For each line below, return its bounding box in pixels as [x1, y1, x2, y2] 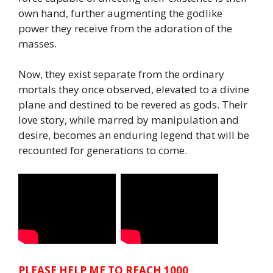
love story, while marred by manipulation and [18, 113, 239, 127]
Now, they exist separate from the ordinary [18, 67, 224, 82]
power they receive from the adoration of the [18, 21, 232, 35]
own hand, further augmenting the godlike [18, 5, 222, 20]
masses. [18, 36, 57, 51]
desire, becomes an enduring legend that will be [18, 128, 249, 143]
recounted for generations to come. [18, 143, 187, 158]
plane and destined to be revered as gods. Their [18, 97, 247, 112]
